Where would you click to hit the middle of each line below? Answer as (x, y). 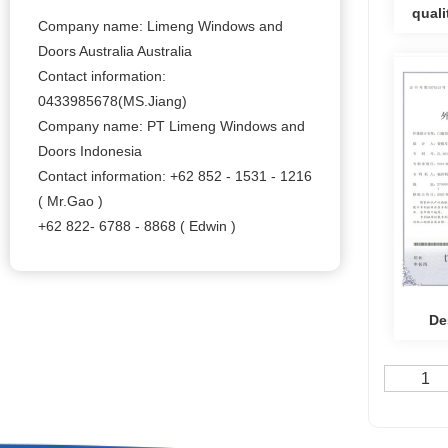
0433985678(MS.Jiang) (112, 100)
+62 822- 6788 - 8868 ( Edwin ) (137, 225)
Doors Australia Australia (115, 50)
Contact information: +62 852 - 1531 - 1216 (175, 175)
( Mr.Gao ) (70, 200)
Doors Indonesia (90, 150)
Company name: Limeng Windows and (160, 25)
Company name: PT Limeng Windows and (171, 125)
